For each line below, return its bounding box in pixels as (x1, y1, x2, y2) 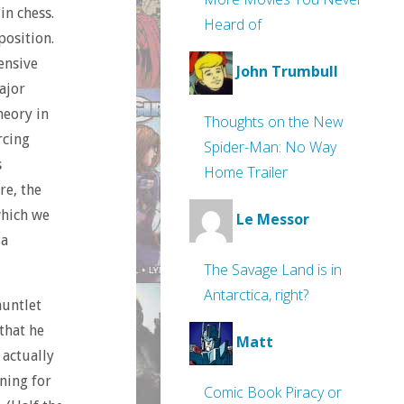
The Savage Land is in (204, 260, 342, 280)
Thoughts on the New (204, 112, 344, 132)
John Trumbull (236, 61, 338, 82)
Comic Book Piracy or (204, 382, 342, 402)
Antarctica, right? (204, 285, 308, 305)
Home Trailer (204, 162, 288, 182)
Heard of (204, 14, 262, 34)
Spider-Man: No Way (204, 137, 336, 157)
